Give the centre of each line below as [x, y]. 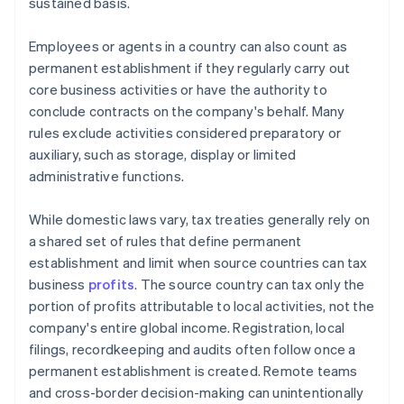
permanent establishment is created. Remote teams [193, 371]
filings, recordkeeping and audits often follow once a [193, 349]
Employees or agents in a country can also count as [188, 46]
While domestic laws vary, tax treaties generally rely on [200, 220]
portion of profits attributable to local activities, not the [202, 306]
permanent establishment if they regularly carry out [190, 68]
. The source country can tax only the [250, 285]
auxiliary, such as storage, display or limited [163, 155]
